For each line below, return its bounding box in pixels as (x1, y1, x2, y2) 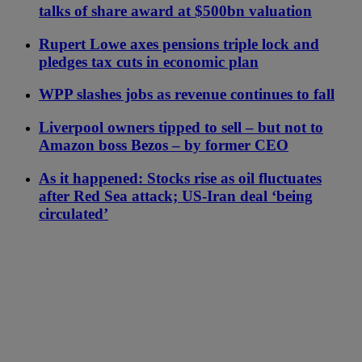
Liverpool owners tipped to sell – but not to (39, 119, 323, 137)
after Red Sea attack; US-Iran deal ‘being (39, 187, 313, 204)
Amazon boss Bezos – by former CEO (39, 137, 288, 154)
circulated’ (39, 204, 108, 222)
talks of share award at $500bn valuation (39, 2, 312, 19)
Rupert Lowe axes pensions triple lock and (39, 35, 319, 53)
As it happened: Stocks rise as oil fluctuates (39, 169, 322, 187)
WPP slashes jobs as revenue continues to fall (39, 86, 335, 103)
